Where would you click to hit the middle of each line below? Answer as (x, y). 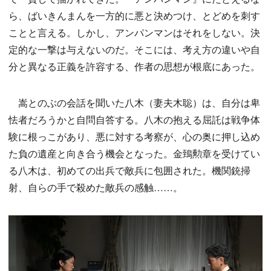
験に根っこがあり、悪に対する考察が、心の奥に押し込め (134, 137)
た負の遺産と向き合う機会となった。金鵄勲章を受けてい (134, 154)
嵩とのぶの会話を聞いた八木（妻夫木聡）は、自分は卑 (134, 103)
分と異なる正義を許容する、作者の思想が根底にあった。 (134, 67)
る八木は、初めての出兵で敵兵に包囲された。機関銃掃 (129, 171)
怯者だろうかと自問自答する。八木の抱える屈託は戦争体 (134, 120)
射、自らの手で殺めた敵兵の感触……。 (96, 188)
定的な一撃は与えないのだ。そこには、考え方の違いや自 (134, 50)
